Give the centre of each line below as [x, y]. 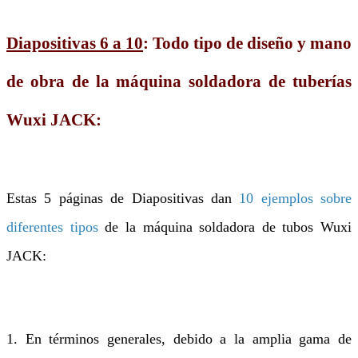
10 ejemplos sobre [295, 199]
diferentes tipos [52, 227]
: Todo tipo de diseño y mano [247, 43]
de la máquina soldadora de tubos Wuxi [225, 227]
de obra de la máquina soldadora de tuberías [179, 81]
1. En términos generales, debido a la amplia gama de [179, 339]
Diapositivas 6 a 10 [75, 43]
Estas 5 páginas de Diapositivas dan [123, 199]
